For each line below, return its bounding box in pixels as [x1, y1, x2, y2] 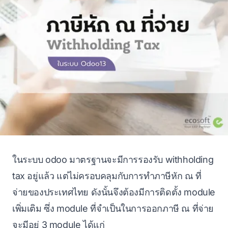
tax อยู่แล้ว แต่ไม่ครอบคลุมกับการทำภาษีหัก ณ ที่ [12, 170, 202, 181]
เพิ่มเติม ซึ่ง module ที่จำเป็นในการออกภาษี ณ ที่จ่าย [12, 203, 214, 214]
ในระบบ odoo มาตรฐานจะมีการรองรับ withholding [12, 154, 214, 165]
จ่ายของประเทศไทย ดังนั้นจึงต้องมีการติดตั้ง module [12, 186, 215, 197]
